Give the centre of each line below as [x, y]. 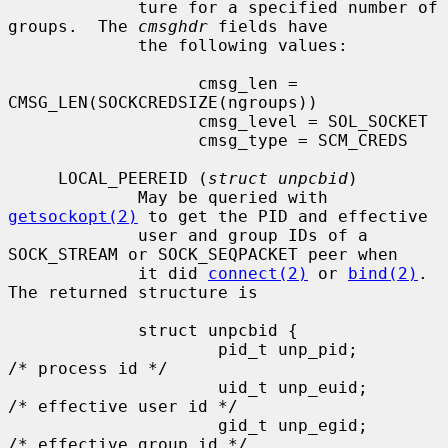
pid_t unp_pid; [113, 349]
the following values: [73, 45]
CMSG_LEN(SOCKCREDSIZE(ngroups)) [163, 102]
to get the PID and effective [283, 216]
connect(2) [258, 273]
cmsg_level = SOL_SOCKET [103, 121]
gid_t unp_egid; [113, 425]
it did [173, 273]
